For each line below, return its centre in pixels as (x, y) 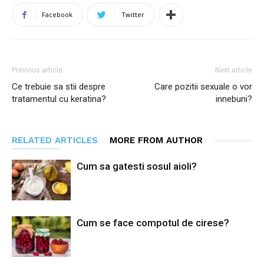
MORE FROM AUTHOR (156, 140)
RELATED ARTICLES (55, 140)
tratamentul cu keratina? (59, 99)
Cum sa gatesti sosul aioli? (137, 166)
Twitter (133, 14)
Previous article (37, 70)
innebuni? (234, 99)
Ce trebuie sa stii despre (59, 87)
